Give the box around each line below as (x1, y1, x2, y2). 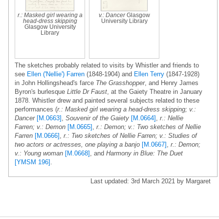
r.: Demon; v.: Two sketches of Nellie (96, 123, 201, 131)
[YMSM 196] (15, 158, 50, 166)
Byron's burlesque (15, 88, 67, 95)
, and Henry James (145, 79, 198, 87)
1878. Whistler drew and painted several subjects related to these (15, 96, 199, 104)
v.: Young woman (15, 149, 63, 157)
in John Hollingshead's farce (15, 79, 96, 87)
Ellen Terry (134, 70, 164, 78)
